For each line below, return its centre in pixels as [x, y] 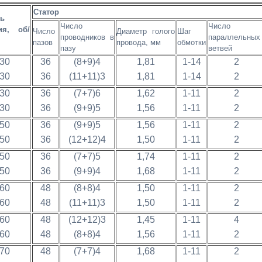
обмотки [192, 42]
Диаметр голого [146, 31]
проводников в [87, 37]
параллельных [234, 37]
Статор [46, 12]
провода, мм [139, 42]
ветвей [220, 48]
